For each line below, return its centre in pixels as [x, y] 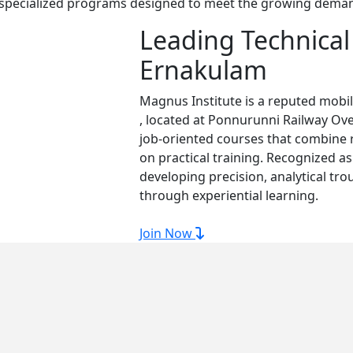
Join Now [167, 233]
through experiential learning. [229, 195]
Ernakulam [203, 69]
